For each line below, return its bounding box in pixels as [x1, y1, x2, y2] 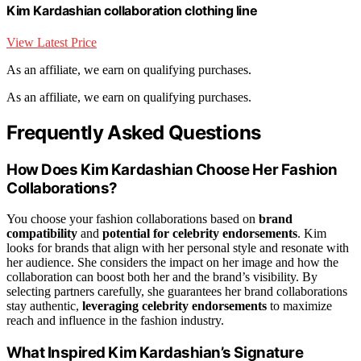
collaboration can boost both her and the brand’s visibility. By [6, 270, 317, 284]
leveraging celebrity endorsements [82, 299, 267, 313]
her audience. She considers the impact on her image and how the [6, 255, 338, 270]
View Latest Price [6, 35, 97, 49]
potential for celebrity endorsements [102, 226, 297, 241]
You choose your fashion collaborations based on [6, 212, 259, 226]
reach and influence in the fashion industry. [6, 313, 224, 328]
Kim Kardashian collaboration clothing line [6, 2, 258, 19]
